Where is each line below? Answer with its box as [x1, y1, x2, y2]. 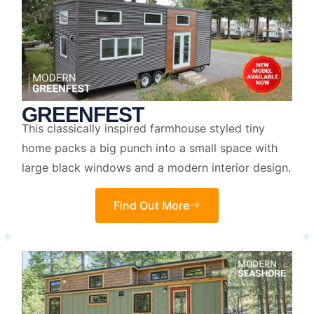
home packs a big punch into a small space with [21, 141, 278, 156]
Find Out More [113, 198, 189, 212]
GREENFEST [21, 103, 144, 127]
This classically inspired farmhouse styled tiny [21, 121, 265, 136]
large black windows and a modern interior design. [21, 161, 291, 175]
